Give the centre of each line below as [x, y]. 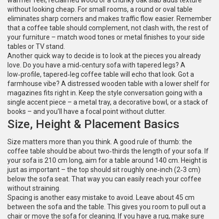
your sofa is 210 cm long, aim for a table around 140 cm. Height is [107, 160]
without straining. [34, 188]
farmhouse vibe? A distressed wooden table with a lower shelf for [109, 84]
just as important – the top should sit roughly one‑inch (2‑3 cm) [104, 170]
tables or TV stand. [36, 46]
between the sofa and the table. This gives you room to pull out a [107, 207]
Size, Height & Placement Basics [93, 124]
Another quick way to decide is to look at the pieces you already [104, 56]
